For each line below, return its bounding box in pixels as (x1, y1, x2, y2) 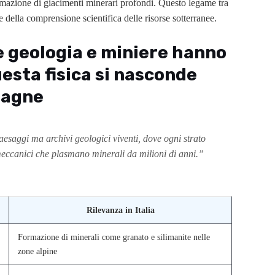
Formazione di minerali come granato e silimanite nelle (18, 232, 211, 242)
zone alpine (18, 246, 58, 257)
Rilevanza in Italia (86, 205, 155, 215)
